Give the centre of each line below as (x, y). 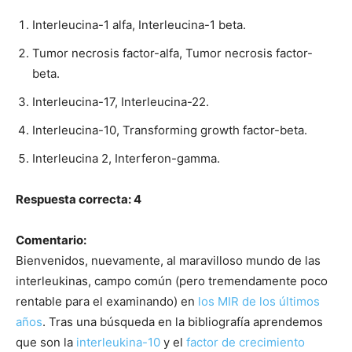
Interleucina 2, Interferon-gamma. (126, 158)
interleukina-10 (118, 342)
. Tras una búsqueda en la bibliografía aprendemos (183, 321)
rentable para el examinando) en (107, 301)
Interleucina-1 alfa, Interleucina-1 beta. (139, 24)
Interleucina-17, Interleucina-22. (121, 101)
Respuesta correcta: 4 (79, 199)
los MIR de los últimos (259, 301)
